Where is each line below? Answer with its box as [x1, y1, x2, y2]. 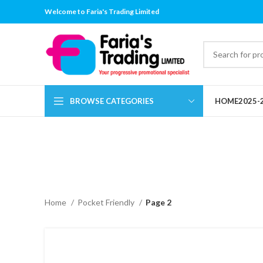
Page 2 [146, 197, 171, 207]
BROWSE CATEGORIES [70, 96, 154, 106]
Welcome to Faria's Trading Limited [45, 7, 159, 16]
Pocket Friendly [77, 197, 136, 207]
